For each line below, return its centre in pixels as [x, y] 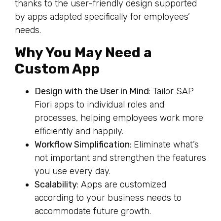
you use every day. [73, 171]
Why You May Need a [83, 52]
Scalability [56, 184]
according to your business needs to [108, 198]
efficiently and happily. [79, 131]
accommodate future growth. [93, 211]
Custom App [57, 69]
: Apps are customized [122, 184]
